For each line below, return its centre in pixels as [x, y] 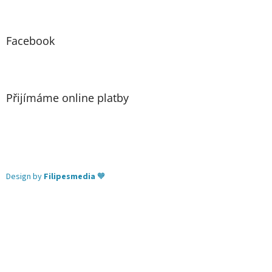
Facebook [30, 40]
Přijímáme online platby [67, 97]
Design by [25, 176]
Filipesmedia [70, 176]
